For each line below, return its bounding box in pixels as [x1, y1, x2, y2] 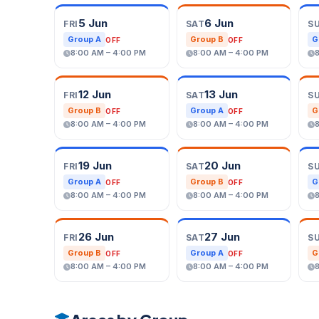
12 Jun [78, 88, 111, 101]
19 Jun [78, 159, 112, 172]
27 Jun [204, 230, 241, 244]
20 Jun [204, 159, 241, 172]
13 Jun [204, 88, 239, 101]
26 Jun [78, 230, 114, 244]
